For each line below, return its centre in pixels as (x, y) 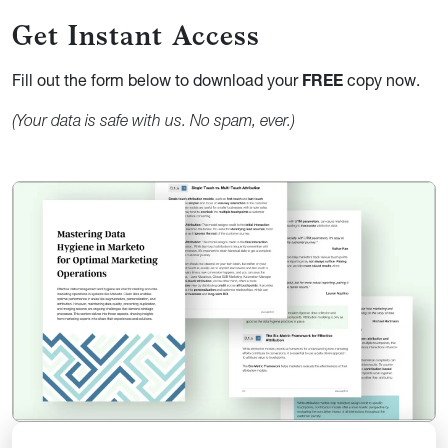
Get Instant (92, 34)
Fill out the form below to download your (157, 82)
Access (216, 34)
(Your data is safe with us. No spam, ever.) (153, 122)
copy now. (381, 82)
